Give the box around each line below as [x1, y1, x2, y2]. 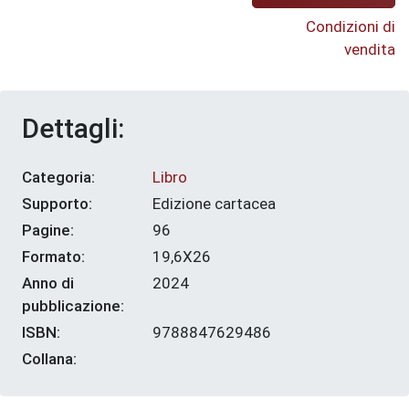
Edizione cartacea [152, 194, 277, 214]
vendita [343, 40, 395, 59]
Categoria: [22, 168, 95, 187]
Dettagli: [22, 112, 124, 145]
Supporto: [22, 194, 92, 214]
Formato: [22, 247, 85, 267]
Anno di [22, 274, 74, 293]
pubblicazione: [22, 297, 124, 316]
